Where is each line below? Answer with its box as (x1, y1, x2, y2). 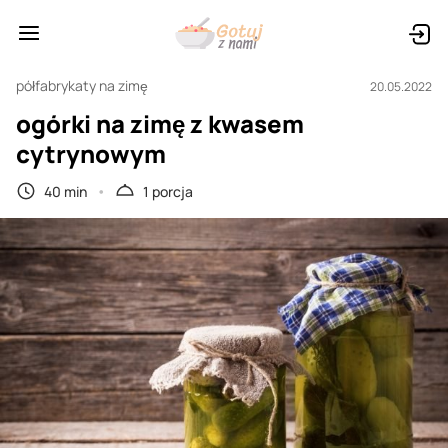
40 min (44, 181, 87, 201)
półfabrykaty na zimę (16, 76, 148, 95)
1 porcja (143, 181, 193, 201)
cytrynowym (16, 137, 166, 170)
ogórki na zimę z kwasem (16, 107, 304, 140)
